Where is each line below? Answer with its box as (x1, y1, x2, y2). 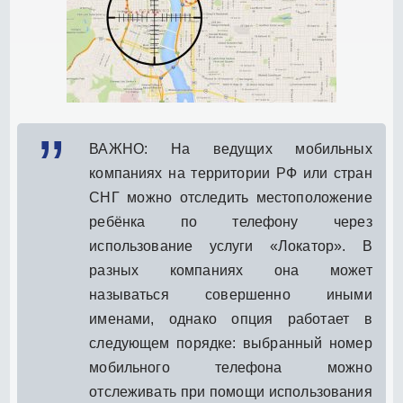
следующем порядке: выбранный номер (89, 335, 372, 351)
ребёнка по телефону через (89, 213, 372, 229)
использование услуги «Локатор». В (89, 237, 372, 254)
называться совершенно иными (89, 286, 372, 302)
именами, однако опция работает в (89, 310, 372, 327)
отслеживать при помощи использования (89, 383, 372, 399)
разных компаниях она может (89, 262, 372, 278)
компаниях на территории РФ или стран (89, 165, 372, 181)
